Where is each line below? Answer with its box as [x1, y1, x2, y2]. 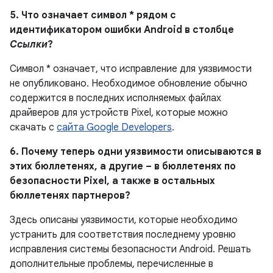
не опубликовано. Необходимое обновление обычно [10, 77, 247, 90]
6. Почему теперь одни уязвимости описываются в [10, 146, 261, 158]
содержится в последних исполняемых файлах [10, 92, 221, 104]
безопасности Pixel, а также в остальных [10, 175, 215, 187]
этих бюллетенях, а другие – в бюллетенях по [10, 160, 236, 172]
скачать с [10, 121, 57, 133]
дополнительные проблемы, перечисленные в [10, 258, 213, 270]
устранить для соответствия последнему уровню [10, 229, 236, 241]
